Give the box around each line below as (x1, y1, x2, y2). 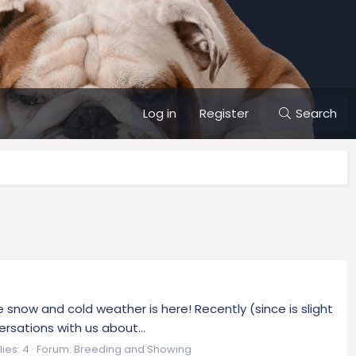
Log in (143, 105, 177, 122)
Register (199, 105, 250, 122)
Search (296, 105, 337, 122)
